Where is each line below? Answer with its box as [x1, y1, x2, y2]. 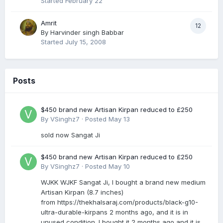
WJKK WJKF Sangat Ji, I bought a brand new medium [41, 178, 206, 186]
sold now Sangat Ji [41, 130, 100, 139]
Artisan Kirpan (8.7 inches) [41, 188, 123, 196]
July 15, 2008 [65, 37, 106, 46]
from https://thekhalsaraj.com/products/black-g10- [41, 198, 198, 206]
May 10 [109, 162, 130, 170]
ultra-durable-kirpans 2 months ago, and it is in [41, 208, 188, 216]
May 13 [109, 114, 130, 123]
